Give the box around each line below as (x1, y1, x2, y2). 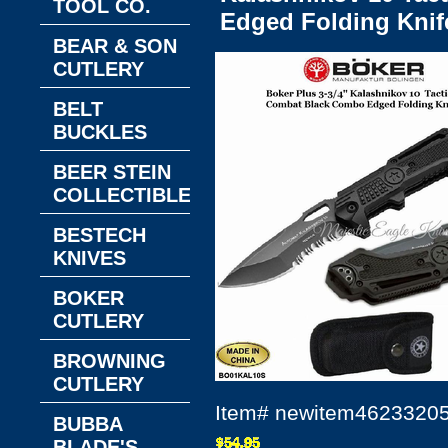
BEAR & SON (53, 35, 177, 57)
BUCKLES (53, 121, 147, 143)
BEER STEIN (53, 161, 171, 183)
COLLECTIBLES (53, 184, 204, 206)
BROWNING (53, 350, 166, 372)
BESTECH (53, 224, 146, 246)
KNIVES (53, 247, 126, 269)
